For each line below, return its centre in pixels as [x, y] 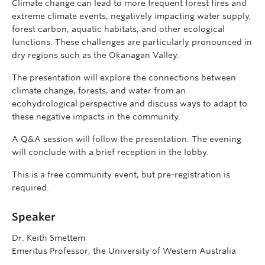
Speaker [34, 217]
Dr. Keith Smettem [49, 237]
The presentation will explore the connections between [124, 78]
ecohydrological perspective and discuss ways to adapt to [130, 104]
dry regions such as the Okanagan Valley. [96, 55]
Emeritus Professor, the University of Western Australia [124, 251]
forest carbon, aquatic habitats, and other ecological [118, 29]
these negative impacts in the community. [96, 117]
